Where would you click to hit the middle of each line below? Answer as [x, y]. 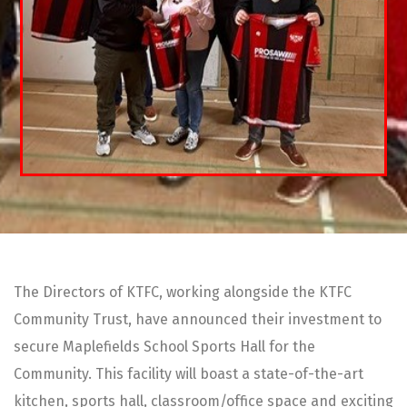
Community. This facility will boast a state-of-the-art [189, 373]
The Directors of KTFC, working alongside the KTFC [183, 292]
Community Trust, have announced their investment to [198, 319]
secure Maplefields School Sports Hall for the [164, 346]
